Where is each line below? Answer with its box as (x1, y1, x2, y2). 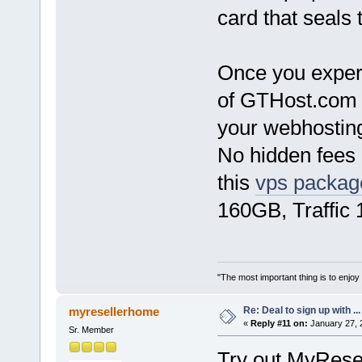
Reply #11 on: (250, 318, 308, 328)
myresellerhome (69, 305, 160, 319)
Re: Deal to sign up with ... (242, 304, 360, 316)
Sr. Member (68, 325, 114, 335)
